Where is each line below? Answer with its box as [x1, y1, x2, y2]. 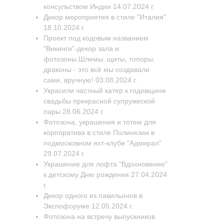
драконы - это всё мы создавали [43, 65, 149, 73]
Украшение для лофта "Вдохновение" [43, 160, 167, 168]
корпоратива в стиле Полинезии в [43, 128, 154, 136]
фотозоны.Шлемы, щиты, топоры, [43, 55, 155, 63]
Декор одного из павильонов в [43, 191, 142, 199]
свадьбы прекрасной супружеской [43, 97, 155, 105]
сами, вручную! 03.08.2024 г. [43, 76, 137, 84]
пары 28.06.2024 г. [43, 107, 104, 115]
